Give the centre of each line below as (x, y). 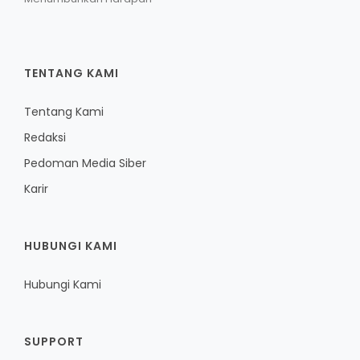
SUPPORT (54, 342)
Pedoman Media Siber (85, 164)
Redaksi (45, 138)
